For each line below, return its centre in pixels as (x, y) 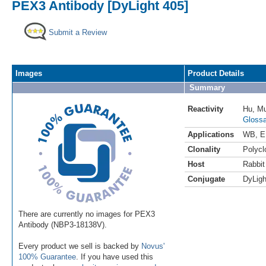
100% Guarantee (47, 256)
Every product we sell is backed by (80, 246)
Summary (207, 87)
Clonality (204, 149)
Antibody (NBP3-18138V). (63, 224)
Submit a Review (78, 32)
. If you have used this (115, 256)
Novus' (153, 246)
